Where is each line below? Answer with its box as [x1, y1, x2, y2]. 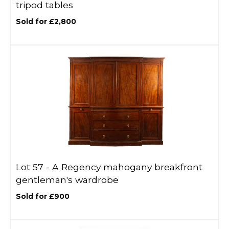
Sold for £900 [16, 192, 70, 201]
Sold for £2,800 [16, 17, 76, 26]
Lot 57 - [16, 162, 52, 172]
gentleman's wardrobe [16, 174, 119, 185]
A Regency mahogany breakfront [52, 162, 202, 172]
